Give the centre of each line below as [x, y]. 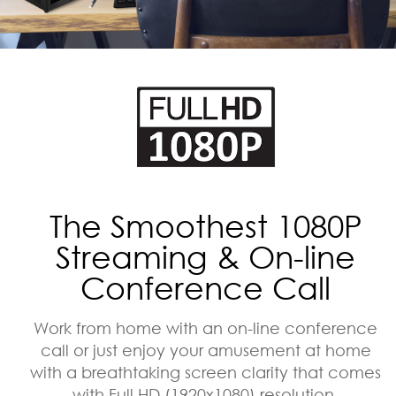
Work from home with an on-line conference [206, 327]
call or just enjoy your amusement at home [206, 350]
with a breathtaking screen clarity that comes [206, 372]
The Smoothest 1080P [206, 225]
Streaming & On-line [206, 256]
